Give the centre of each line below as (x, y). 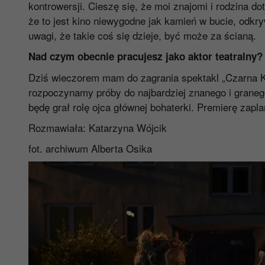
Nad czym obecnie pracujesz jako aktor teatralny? (145, 56)
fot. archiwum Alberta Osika (90, 148)
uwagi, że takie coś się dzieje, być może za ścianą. (142, 35)
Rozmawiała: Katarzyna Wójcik (97, 127)
